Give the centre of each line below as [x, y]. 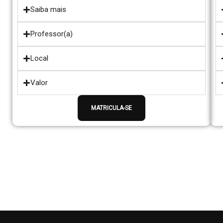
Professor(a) [52, 34]
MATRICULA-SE [111, 108]
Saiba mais [48, 9]
